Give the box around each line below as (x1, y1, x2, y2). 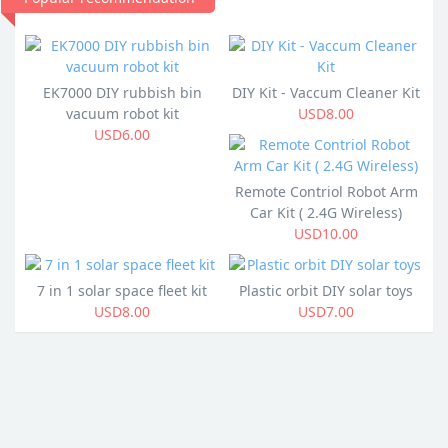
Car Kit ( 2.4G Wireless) (250, 203, 402, 222)
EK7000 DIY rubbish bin (42, 83, 202, 102)
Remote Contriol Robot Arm (234, 182, 418, 201)
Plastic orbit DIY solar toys (239, 281, 413, 300)
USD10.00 (294, 224, 358, 243)
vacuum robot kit (65, 104, 179, 123)
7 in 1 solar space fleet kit (37, 281, 207, 300)
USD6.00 (94, 125, 150, 144)
